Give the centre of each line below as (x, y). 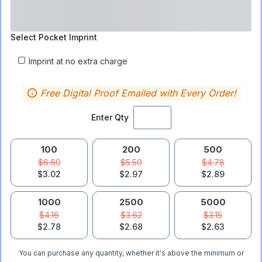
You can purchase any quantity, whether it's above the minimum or (131, 253)
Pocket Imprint (68, 37)
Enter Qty (110, 117)
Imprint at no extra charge (78, 61)
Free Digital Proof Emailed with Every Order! (138, 93)
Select (25, 37)
